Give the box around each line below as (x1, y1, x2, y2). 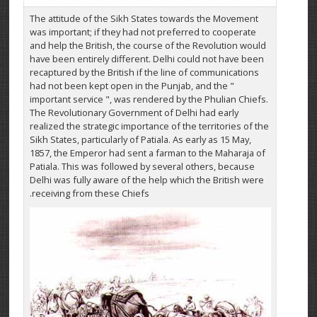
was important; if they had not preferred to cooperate (29, 25, 256, 38)
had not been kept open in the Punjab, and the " (29, 79, 234, 92)
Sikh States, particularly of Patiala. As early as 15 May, (29, 132, 251, 146)
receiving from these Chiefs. (31, 186, 149, 200)
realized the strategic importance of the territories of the (29, 119, 269, 132)
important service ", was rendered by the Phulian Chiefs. (29, 92, 268, 105)
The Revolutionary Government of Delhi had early (29, 105, 238, 119)
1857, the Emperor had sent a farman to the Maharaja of (29, 146, 265, 159)
